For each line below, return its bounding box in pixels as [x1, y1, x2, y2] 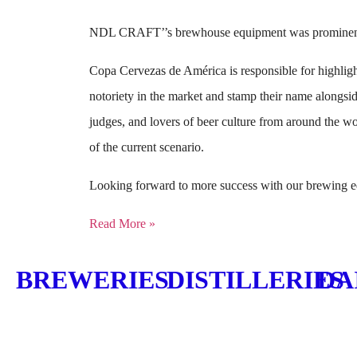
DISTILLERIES [167, 265, 345, 294]
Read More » [89, 216, 155, 230]
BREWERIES [16, 265, 169, 294]
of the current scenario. [89, 139, 204, 154]
